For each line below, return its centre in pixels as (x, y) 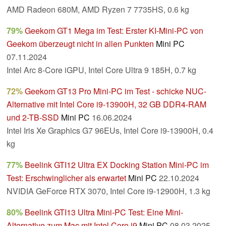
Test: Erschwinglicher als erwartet (66, 178)
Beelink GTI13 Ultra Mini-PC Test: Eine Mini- (104, 212)
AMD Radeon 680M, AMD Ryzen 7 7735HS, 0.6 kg (98, 10)
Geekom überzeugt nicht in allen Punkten (80, 44)
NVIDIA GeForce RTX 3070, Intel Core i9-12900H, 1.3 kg (108, 191)
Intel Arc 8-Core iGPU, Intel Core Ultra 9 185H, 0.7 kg (101, 70)
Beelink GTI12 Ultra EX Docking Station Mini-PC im (117, 165)
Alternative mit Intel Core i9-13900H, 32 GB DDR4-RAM (106, 104)
